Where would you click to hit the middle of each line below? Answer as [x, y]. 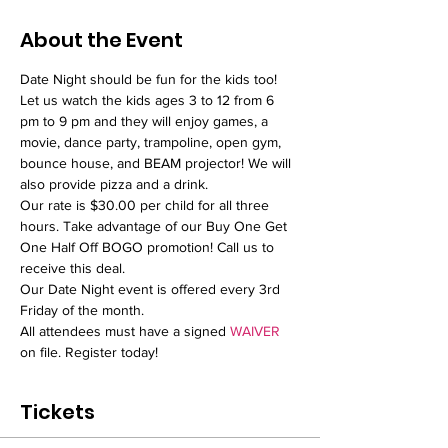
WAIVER [257, 331]
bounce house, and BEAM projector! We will [157, 163]
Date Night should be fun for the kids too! [150, 79]
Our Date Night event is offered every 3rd [152, 289]
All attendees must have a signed [125, 331]
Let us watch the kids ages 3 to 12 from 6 [149, 100]
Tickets [57, 412]
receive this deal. [72, 268]
